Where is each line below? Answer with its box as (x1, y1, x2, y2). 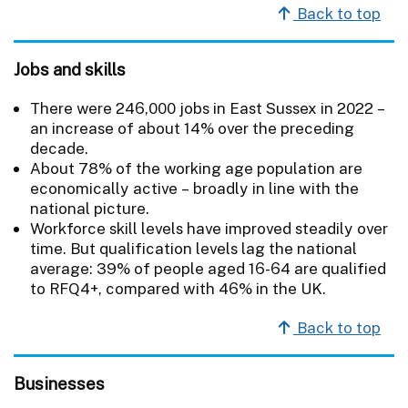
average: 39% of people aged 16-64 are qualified (30, 259, 386, 278)
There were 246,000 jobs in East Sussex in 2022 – (30, 98, 385, 117)
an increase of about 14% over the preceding (30, 118, 354, 138)
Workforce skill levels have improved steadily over (30, 219, 388, 238)
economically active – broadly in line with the (30, 178, 359, 198)
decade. (30, 138, 88, 158)
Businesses (14, 372, 105, 393)
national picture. (30, 199, 149, 218)
